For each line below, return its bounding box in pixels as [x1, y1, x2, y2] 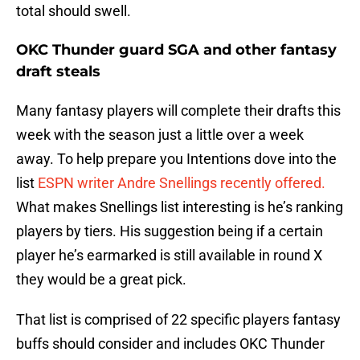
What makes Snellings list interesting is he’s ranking [16, 198, 343, 216]
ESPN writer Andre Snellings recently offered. [38, 174, 325, 192]
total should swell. [16, 2, 131, 20]
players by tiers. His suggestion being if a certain [16, 223, 323, 240]
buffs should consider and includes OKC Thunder [16, 335, 325, 353]
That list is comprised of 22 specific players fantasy [16, 311, 341, 329]
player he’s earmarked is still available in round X [16, 247, 322, 264]
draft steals [16, 63, 100, 81]
